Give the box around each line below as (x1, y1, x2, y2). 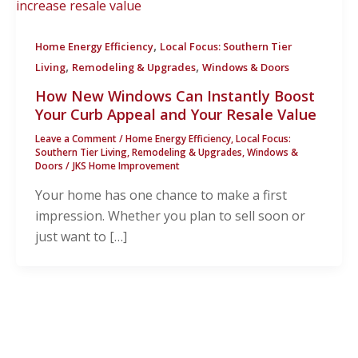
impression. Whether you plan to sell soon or (35, 206, 305, 225)
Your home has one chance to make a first (35, 185, 287, 204)
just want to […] (35, 227, 127, 245)
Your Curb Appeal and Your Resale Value (35, 104, 316, 124)
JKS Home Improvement (72, 159, 180, 173)
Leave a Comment (35, 132, 117, 145)
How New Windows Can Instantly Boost (35, 86, 315, 105)
